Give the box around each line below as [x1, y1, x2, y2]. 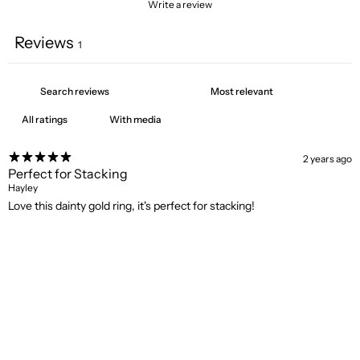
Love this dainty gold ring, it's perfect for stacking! [8, 198, 255, 214]
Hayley [8, 182, 38, 194]
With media [109, 113, 162, 126]
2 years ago [303, 152, 352, 165]
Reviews [14, 33, 73, 53]
